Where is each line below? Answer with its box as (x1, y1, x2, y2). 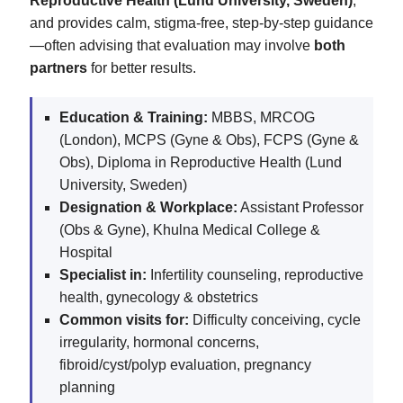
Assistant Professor (237, 199, 363, 215)
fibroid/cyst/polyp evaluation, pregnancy (59, 356, 311, 372)
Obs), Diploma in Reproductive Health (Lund (59, 154, 342, 170)
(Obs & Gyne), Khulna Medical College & (59, 221, 320, 237)
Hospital (59, 244, 112, 260)
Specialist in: (59, 266, 147, 282)
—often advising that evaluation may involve (30, 37, 314, 53)
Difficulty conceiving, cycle (189, 311, 361, 327)
